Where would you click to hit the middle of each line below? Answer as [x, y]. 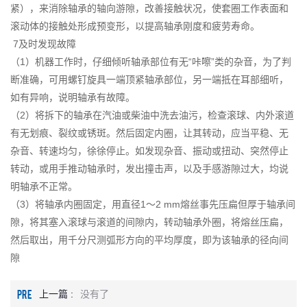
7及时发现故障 [43, 44]
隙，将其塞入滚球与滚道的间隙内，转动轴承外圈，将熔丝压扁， [149, 222]
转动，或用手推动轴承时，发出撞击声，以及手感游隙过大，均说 [149, 169]
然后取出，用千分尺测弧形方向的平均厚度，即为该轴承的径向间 [149, 240]
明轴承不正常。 [44, 186]
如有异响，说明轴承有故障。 [73, 97]
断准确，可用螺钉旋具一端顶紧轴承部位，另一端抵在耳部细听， [149, 79]
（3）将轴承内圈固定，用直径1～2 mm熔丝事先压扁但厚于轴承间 [153, 204]
